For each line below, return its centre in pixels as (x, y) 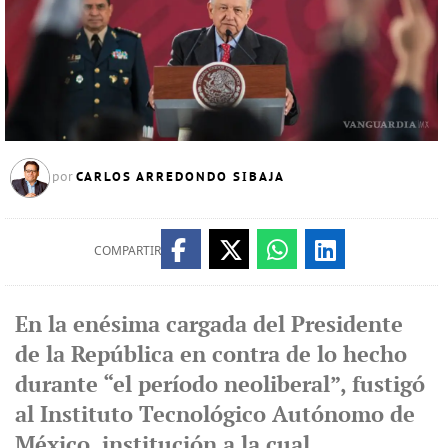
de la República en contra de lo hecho (210, 355)
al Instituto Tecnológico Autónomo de (214, 415)
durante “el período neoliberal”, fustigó (219, 385)
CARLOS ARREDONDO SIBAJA (180, 176)
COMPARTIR (127, 250)
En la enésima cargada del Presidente (208, 325)
